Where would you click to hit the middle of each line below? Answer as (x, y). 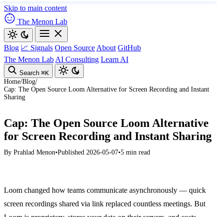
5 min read (135, 152)
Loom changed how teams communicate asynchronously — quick (105, 190)
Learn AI (115, 59)
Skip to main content (35, 8)
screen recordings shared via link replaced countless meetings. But (105, 204)
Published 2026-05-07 (88, 152)
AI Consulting (77, 59)
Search (29, 73)
